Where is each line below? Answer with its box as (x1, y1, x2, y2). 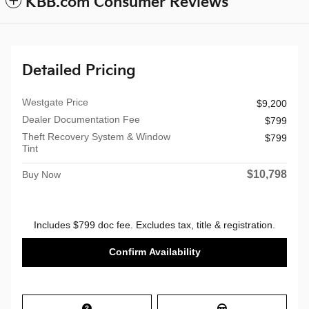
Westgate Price (22, 97, 88, 108)
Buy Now (22, 169, 61, 180)
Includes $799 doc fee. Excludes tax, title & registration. (34, 219, 275, 230)
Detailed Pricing (22, 62, 136, 79)
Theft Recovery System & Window (22, 131, 170, 142)
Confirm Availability (108, 246, 201, 258)
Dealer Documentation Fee (22, 114, 140, 125)
